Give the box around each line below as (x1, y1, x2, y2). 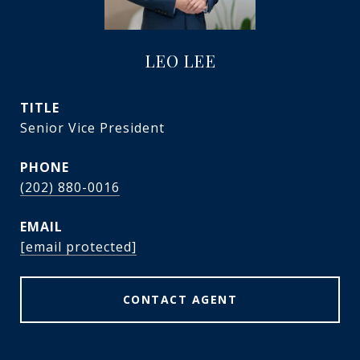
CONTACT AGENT (122, 292, 238, 307)
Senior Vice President (20, 119, 165, 137)
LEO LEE (144, 49, 216, 72)
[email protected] (20, 238, 137, 256)
